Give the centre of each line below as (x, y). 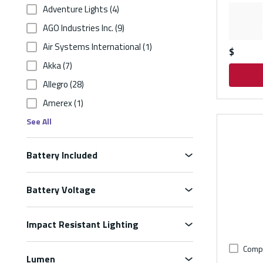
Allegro (55, 85)
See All (39, 122)
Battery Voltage (61, 190)
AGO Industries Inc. (78, 28)
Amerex (58, 103)
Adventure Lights (75, 9)
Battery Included (62, 155)
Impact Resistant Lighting (82, 225)
